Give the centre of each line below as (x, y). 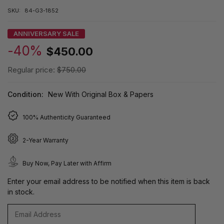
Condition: (25, 94)
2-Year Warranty (45, 140)
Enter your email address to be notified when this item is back (109, 181)
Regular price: (32, 69)
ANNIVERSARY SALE (46, 33)
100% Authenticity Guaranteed (66, 117)
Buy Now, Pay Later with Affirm (67, 163)
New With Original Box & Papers (100, 94)
